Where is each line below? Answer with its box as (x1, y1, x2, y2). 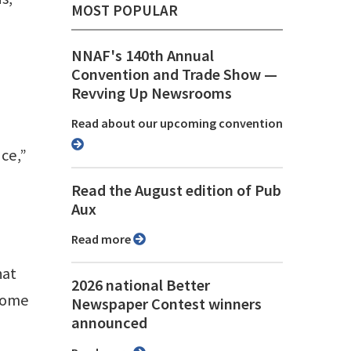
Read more (78, 231, 133, 248)
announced (71, 313, 147, 334)
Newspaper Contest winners (71, 294, 262, 315)
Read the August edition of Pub (71, 180, 281, 201)
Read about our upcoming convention (78, 115, 283, 132)
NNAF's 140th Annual (71, 45, 214, 67)
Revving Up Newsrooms (71, 83, 232, 104)
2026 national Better (71, 275, 210, 296)
